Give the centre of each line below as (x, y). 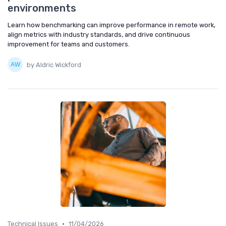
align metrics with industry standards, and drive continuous (99, 35)
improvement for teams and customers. (69, 44)
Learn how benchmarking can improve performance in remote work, (111, 25)
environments (42, 8)
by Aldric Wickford (54, 65)
